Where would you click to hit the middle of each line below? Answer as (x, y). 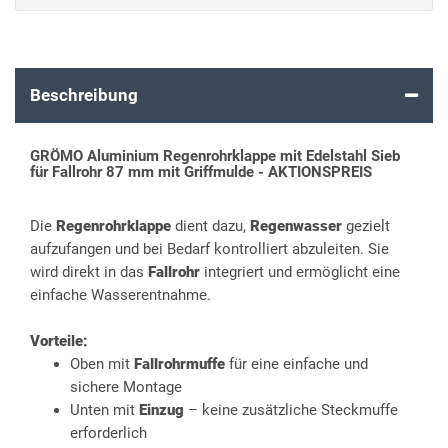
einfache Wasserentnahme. (120, 295)
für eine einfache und (296, 364)
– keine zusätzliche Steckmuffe (291, 410)
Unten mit (104, 410)
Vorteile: (59, 341)
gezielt (366, 226)
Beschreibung (84, 94)
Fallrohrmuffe (179, 364)
